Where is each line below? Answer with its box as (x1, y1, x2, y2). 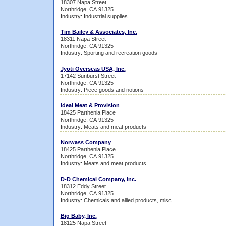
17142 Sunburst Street (60, 73, 116, 79)
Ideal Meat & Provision (60, 102, 120, 108)
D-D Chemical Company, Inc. (60, 176, 136, 182)
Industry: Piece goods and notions (60, 87, 144, 93)
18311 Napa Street (60, 36, 106, 42)
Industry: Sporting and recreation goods (60, 50, 157, 56)
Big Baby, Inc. (60, 213, 97, 219)
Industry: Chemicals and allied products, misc (60, 197, 172, 203)
